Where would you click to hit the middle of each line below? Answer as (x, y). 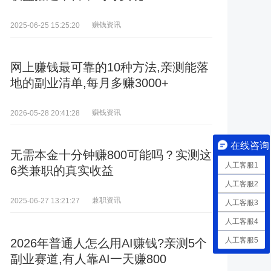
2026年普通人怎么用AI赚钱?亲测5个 (109, 243)
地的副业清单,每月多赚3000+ (90, 83)
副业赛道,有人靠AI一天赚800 (88, 259)
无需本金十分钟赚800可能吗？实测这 (111, 155)
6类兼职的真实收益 (62, 171)
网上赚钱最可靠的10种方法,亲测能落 (109, 67)
